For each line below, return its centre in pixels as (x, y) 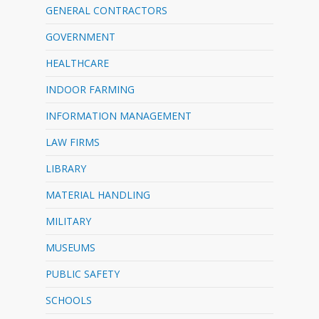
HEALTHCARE (77, 63)
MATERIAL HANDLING (98, 195)
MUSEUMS (70, 247)
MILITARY (68, 221)
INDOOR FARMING (90, 89)
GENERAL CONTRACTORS (106, 10)
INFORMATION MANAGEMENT (119, 116)
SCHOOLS (69, 300)
